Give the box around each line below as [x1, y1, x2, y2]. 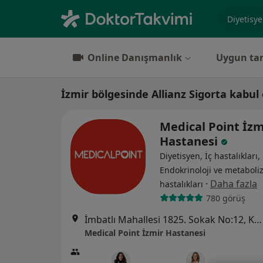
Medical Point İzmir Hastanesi [85, 227, 205, 238]
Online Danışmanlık [87, 51, 182, 64]
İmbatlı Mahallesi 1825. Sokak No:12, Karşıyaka [254, 213, 262, 226]
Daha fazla [210, 177, 257, 190]
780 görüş [205, 192, 245, 204]
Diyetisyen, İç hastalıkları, [160, 150, 260, 161]
